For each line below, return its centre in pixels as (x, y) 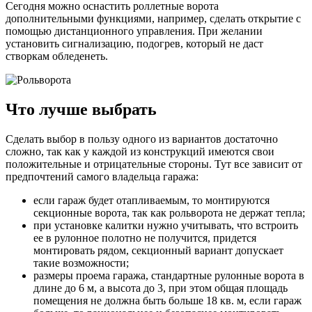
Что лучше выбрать (81, 110)
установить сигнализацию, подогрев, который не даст (134, 44)
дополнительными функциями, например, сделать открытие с (153, 19)
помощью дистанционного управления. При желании (134, 31)
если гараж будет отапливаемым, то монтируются (151, 201)
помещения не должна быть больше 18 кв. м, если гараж (167, 301)
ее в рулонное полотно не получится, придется (145, 238)
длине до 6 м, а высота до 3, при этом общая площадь (161, 288)
